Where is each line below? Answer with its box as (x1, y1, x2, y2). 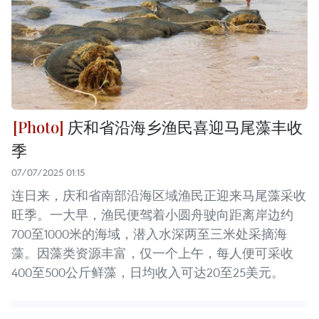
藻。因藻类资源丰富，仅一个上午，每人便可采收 (11, 245, 293, 262)
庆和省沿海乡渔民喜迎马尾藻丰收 (64, 116, 303, 138)
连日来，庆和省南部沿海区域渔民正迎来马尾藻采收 (11, 187, 306, 204)
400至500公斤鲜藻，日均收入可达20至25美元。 (11, 264, 284, 281)
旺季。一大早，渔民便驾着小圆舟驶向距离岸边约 (11, 206, 293, 224)
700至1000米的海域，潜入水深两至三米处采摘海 (11, 226, 287, 243)
